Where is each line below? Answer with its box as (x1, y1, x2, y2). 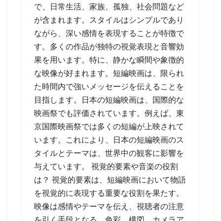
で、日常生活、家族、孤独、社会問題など (34, 2, 184, 11)
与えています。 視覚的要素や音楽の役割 (34, 162, 178, 171)
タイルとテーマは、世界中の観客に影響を (34, 149, 184, 157)
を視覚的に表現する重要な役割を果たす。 (34, 189, 184, 197)
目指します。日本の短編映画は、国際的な (34, 96, 184, 104)
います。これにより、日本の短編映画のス (34, 136, 184, 144)
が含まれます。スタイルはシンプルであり (34, 16, 184, 24)
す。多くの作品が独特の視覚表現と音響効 (34, 42, 184, 51)
